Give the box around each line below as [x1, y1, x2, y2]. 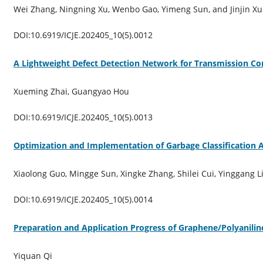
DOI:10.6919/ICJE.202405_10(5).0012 [13, 29, 153, 41]
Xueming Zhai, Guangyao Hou [13, 85, 129, 97]
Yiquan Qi [13, 249, 52, 261]
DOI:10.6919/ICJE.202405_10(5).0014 [13, 193, 153, 205]
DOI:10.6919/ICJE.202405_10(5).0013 [13, 111, 153, 123]
